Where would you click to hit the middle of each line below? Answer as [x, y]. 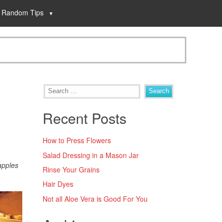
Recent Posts [84, 118]
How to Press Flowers [77, 140]
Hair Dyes [58, 184]
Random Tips [23, 12]
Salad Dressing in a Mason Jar [91, 155]
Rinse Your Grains [71, 169]
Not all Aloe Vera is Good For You [95, 198]
